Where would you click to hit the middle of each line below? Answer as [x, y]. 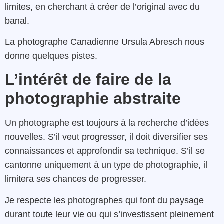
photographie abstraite [93, 99]
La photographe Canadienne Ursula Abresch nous [105, 42]
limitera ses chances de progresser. [76, 179]
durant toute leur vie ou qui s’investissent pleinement [109, 214]
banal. [17, 21]
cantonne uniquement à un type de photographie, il [106, 165]
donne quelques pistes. [51, 56]
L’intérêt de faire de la [88, 80]
